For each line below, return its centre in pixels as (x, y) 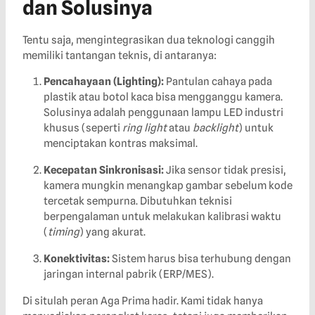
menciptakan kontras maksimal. (121, 144)
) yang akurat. (112, 232)
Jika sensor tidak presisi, (225, 171)
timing (64, 232)
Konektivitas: (77, 259)
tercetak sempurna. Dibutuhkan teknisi (138, 201)
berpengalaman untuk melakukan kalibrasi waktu (162, 217)
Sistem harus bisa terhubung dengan (200, 259)
